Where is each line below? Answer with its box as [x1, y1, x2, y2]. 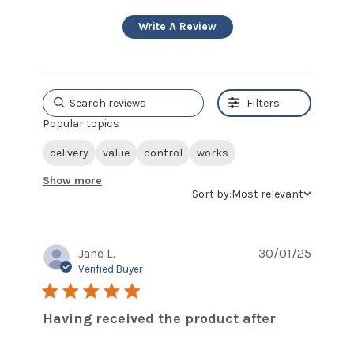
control [144, 146, 183, 160]
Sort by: [192, 187, 232, 201]
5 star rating [43, 283, 113, 299]
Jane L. [78, 246, 115, 262]
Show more [43, 174, 102, 188]
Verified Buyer [78, 263, 142, 276]
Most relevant [232, 187, 303, 201]
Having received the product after [43, 310, 276, 328]
